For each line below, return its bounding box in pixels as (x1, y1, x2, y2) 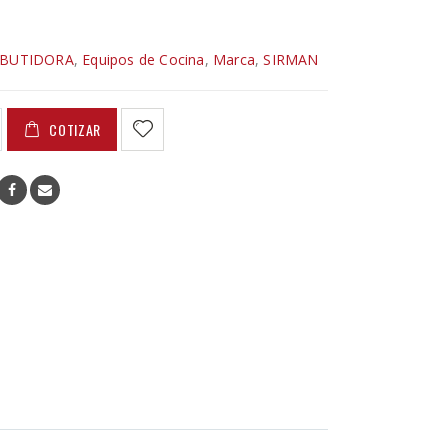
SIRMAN (263, 50, 319, 70)
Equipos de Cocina (82, 50, 205, 70)
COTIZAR (49, 118, 102, 140)
